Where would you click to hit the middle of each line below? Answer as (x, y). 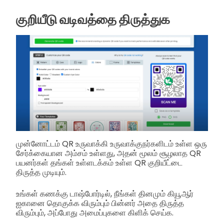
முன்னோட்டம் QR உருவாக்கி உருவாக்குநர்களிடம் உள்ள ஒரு (111, 143)
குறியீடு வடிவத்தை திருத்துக (93, 19)
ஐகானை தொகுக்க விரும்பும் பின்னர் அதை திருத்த (100, 203)
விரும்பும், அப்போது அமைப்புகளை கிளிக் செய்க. (95, 212)
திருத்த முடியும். (41, 172)
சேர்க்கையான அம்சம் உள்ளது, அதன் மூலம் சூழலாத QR (108, 153)
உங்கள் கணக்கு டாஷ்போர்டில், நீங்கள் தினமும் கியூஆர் (105, 193)
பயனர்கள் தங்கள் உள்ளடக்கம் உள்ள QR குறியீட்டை (99, 162)
